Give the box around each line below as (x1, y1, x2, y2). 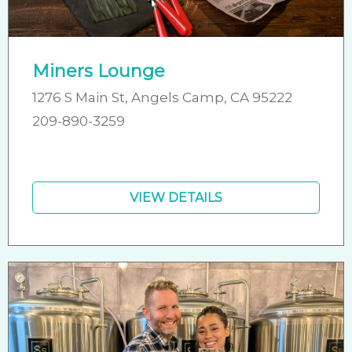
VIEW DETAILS (130, 189, 222, 205)
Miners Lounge (32, 60, 165, 82)
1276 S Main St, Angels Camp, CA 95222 (32, 89, 292, 105)
